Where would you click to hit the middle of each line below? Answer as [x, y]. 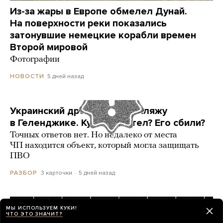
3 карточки [56, 173]
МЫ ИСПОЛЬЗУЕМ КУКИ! [42, 208]
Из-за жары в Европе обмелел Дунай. [99, 12]
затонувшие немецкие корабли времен [103, 36]
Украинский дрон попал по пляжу [89, 111]
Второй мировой [49, 48]
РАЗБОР [24, 173]
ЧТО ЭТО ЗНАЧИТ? [34, 214]
